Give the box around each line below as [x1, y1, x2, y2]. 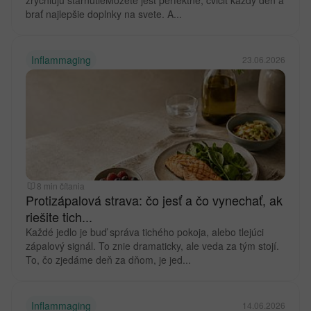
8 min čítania [37, 180, 85, 192]
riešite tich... [26, 208, 92, 226]
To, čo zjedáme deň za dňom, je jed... [26, 253, 191, 267]
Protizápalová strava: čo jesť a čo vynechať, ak [26, 191, 283, 209]
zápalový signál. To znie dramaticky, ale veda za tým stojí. [26, 239, 279, 253]
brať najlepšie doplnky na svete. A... [26, 7, 182, 21]
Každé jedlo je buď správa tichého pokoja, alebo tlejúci [26, 225, 264, 239]
